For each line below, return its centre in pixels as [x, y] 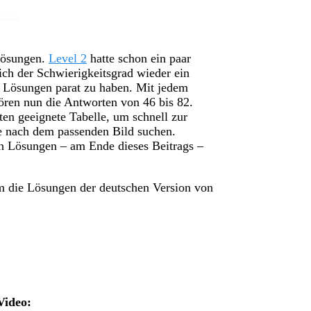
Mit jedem [162, 87]
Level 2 [68, 58]
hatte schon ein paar [139, 58]
